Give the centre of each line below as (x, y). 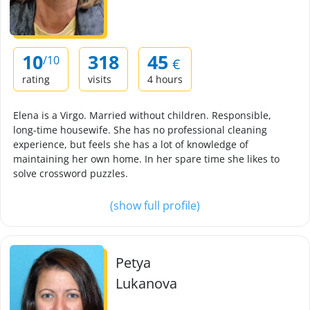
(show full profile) (155, 206)
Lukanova (146, 283)
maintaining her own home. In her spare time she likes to (146, 159)
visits (100, 79)
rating (36, 79)
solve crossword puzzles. (71, 173)
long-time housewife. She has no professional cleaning (140, 130)
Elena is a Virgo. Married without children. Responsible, (142, 115)
